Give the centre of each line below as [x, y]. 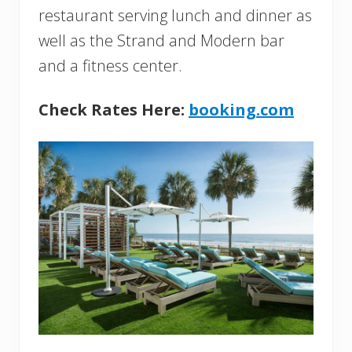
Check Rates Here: [114, 109]
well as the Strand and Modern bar [161, 40]
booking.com [241, 109]
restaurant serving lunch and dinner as [175, 15]
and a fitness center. [110, 65]
